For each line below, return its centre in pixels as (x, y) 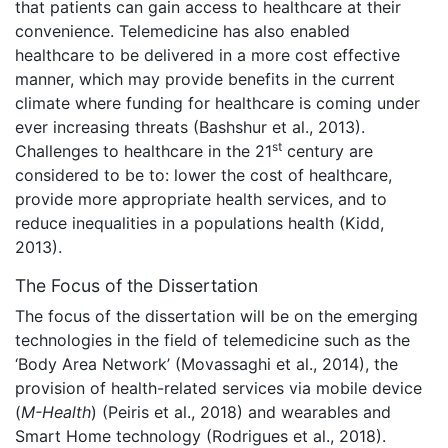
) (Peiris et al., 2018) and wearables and (241, 412)
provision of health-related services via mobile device (218, 388)
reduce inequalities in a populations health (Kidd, (199, 223)
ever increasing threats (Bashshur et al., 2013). (190, 127)
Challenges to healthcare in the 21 (143, 151)
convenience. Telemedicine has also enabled (182, 31)
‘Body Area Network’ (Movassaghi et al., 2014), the (206, 364)
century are (327, 151)
